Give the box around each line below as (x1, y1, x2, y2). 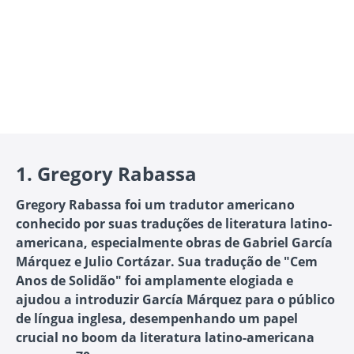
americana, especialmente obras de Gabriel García (16, 234, 333, 252)
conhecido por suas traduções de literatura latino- (16, 215, 332, 233)
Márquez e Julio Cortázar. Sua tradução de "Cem (16, 253, 318, 271)
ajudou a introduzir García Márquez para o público (16, 291, 335, 309)
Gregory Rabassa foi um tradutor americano (16, 196, 295, 214)
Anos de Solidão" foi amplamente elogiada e (16, 272, 293, 290)
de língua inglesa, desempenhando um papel (16, 310, 298, 328)
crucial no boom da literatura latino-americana (16, 329, 314, 347)
